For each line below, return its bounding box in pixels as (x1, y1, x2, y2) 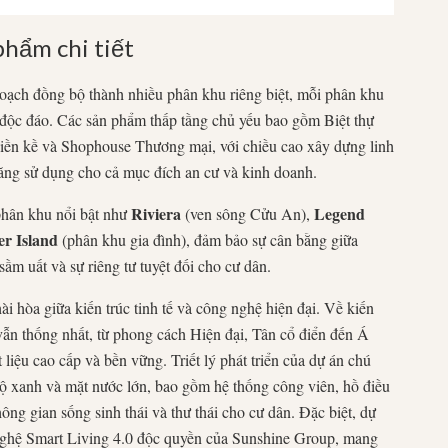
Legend (314, 201, 365, 225)
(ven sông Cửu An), (181, 202, 314, 224)
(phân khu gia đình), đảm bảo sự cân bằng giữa (58, 228, 358, 250)
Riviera (131, 201, 181, 225)
